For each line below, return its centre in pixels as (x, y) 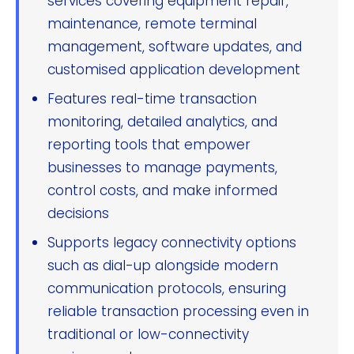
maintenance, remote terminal (152, 23)
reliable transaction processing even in (178, 311)
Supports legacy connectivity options (172, 242)
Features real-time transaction (152, 98)
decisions (78, 213)
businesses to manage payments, (162, 167)
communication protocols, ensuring (167, 288)
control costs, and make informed (162, 190)
